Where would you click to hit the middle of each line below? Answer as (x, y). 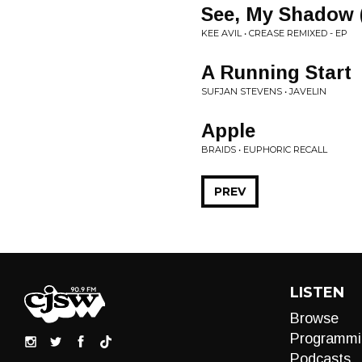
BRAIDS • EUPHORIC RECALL (264, 149)
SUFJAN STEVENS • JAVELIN (264, 91)
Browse (314, 318)
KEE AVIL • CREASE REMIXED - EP (274, 33)
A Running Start (276, 72)
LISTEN (317, 293)
